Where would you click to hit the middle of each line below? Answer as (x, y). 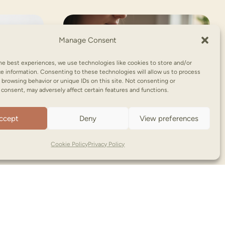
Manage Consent (88, 40)
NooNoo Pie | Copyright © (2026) (132, 211)
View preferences (169, 118)
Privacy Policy (106, 144)
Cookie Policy (70, 144)
